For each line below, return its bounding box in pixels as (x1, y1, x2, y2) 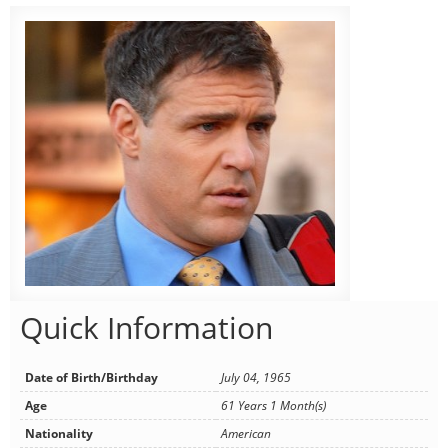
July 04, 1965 (221, 368, 291, 386)
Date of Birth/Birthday (25, 368, 158, 386)
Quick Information (20, 306, 273, 348)
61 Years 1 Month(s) (221, 396, 326, 414)
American (221, 424, 271, 442)
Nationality (25, 424, 93, 442)
